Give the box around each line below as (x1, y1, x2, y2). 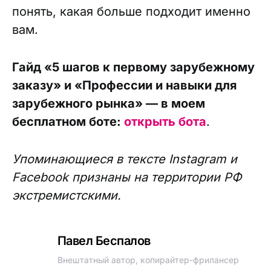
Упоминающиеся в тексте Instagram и (12, 152, 237, 166)
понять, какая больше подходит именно (12, 4, 250, 19)
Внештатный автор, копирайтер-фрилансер (57, 255, 239, 265)
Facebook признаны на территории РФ (12, 170, 242, 184)
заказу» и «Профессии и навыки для (12, 78, 237, 93)
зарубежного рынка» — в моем (12, 96, 205, 111)
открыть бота (124, 114, 206, 129)
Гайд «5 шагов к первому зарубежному (12, 60, 255, 74)
